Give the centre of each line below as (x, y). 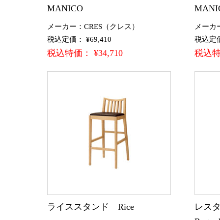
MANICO (65, 8)
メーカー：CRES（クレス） (93, 26)
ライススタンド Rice (91, 206)
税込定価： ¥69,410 (79, 39)
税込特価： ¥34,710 (85, 53)
